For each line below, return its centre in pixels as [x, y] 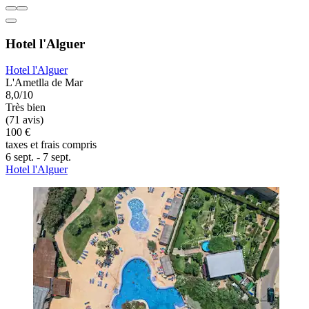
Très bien [26, 108]
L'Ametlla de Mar [44, 83]
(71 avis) [24, 120]
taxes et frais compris [51, 145]
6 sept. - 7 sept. [38, 157]
